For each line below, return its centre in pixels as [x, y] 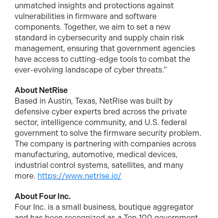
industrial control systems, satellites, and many [99, 165]
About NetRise [41, 90]
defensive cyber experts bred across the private [101, 111]
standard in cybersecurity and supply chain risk [100, 37]
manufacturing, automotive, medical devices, [96, 154]
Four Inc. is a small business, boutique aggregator [104, 207]
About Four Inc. [43, 196]
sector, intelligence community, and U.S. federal [101, 122]
